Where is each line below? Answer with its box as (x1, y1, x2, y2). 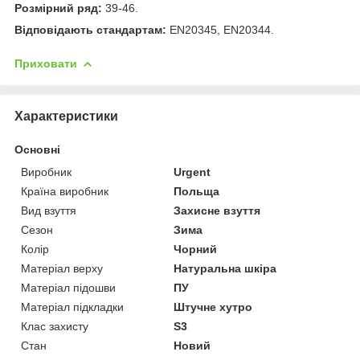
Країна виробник (21, 184, 108, 198)
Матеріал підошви (21, 280, 116, 294)
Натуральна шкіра (174, 261, 277, 275)
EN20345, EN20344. (170, 22, 274, 36)
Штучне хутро (174, 300, 253, 313)
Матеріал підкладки (21, 300, 124, 313)
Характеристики (14, 108, 118, 123)
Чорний (174, 242, 218, 256)
